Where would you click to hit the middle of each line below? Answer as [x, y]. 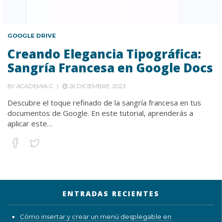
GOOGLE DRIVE [32, 35]
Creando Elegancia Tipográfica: [104, 54]
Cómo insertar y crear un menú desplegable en [96, 217]
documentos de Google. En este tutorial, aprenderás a [100, 113]
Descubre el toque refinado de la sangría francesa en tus [104, 102]
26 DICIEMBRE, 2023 [96, 86]
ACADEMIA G [35, 86]
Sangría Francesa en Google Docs [110, 67]
